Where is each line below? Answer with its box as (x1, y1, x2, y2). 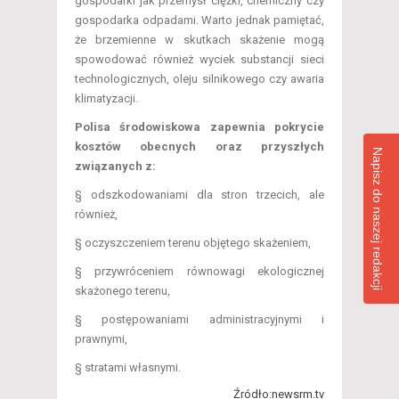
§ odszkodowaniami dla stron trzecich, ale (75, 188, 324, 202)
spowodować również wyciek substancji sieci (75, 53, 324, 67)
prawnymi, (75, 332, 127, 346)
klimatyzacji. (75, 92, 138, 106)
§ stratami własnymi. (75, 361, 181, 375)
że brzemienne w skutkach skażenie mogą (75, 33, 324, 47)
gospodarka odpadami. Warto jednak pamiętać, (75, 13, 324, 28)
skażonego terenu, (75, 284, 170, 298)
